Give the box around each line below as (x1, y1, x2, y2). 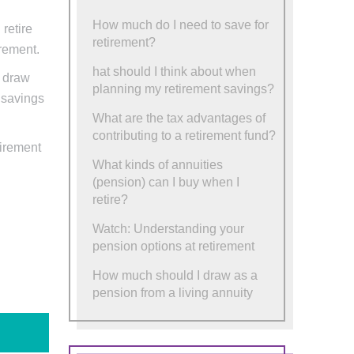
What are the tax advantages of (92, 111, 266, 125)
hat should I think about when (92, 65, 257, 78)
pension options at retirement (92, 239, 255, 253)
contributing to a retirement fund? (92, 129, 277, 142)
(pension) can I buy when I (92, 175, 240, 189)
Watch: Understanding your (92, 222, 245, 235)
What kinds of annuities (92, 158, 224, 171)
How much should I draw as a (92, 269, 258, 282)
